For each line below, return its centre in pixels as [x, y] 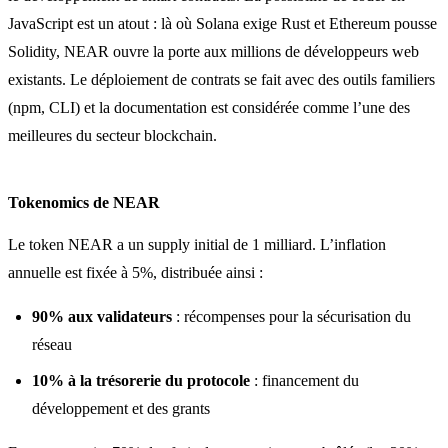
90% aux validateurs [102, 316]
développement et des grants [121, 408]
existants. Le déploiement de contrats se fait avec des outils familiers [221, 79]
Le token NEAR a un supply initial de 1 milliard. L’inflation [197, 244]
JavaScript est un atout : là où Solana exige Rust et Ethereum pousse [222, 23]
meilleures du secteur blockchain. [112, 135]
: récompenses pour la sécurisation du [291, 316]
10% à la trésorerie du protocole [141, 380]
